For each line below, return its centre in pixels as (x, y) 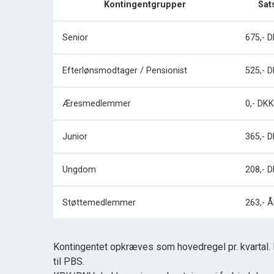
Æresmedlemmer (97, 104)
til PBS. (69, 261)
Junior (75, 137)
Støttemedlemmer (99, 203)
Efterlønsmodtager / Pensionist (125, 71)
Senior (75, 38)
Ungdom (79, 170)
